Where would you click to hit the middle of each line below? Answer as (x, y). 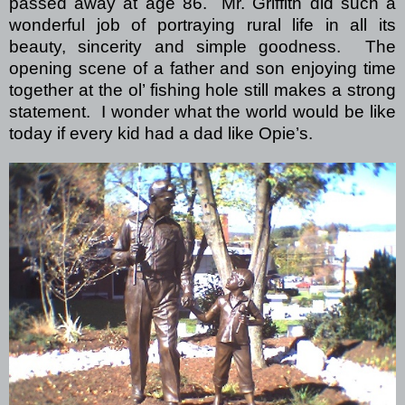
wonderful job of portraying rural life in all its (202, 24)
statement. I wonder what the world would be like (202, 111)
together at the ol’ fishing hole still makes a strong (202, 89)
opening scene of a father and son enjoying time (202, 68)
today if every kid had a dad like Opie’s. (165, 133)
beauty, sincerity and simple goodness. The (202, 46)
